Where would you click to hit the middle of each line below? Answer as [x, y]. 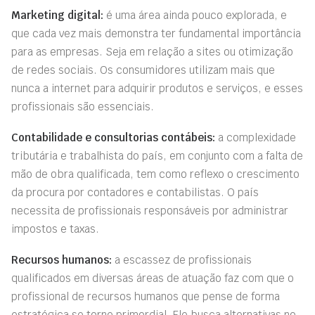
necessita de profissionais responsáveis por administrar [150, 211]
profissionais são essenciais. [83, 107]
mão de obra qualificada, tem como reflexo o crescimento [155, 174]
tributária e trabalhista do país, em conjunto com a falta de [157, 156]
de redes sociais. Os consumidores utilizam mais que [143, 70]
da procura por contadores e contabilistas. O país [135, 192]
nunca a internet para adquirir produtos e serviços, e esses [157, 88]
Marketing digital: [57, 15]
